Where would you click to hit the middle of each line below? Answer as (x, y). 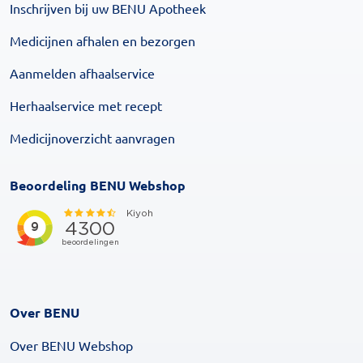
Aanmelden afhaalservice (82, 73)
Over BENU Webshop (71, 345)
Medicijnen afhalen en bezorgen (102, 41)
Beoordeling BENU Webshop (98, 185)
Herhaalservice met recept (86, 105)
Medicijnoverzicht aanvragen (92, 138)
